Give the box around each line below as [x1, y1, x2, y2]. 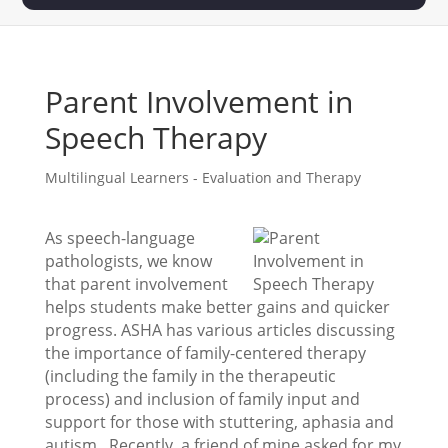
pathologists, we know [44, 250, 212, 273]
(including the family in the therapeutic [44, 365, 336, 388]
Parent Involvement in [44, 81, 353, 123]
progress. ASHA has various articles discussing [44, 319, 395, 342]
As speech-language [44, 227, 195, 250]
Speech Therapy [44, 117, 267, 159]
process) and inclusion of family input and [44, 388, 360, 411]
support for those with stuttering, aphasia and [44, 411, 394, 434]
